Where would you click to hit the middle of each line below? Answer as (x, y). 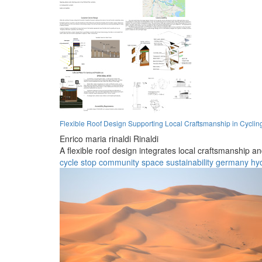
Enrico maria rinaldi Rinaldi (109, 138)
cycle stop (78, 162)
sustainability (190, 162)
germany (232, 162)
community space (131, 162)
